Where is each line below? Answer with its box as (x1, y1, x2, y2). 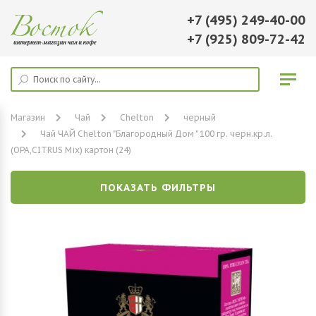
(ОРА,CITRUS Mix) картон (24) (11, 145, 131, 155)
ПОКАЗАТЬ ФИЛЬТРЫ (100, 181, 216, 194)
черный (183, 112, 216, 123)
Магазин (11, 112, 45, 123)
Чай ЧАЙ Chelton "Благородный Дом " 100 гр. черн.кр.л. (40, 128, 272, 139)
